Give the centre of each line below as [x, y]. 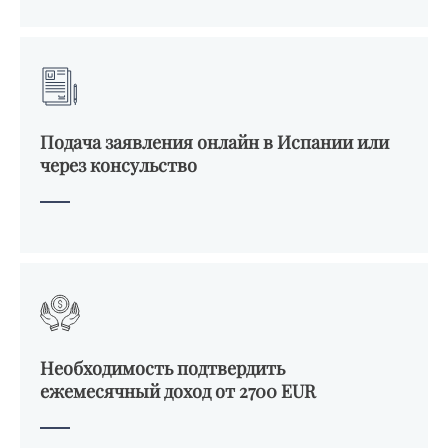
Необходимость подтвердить [162, 368]
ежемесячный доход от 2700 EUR [178, 391]
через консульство [118, 165]
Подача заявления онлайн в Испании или [214, 142]
